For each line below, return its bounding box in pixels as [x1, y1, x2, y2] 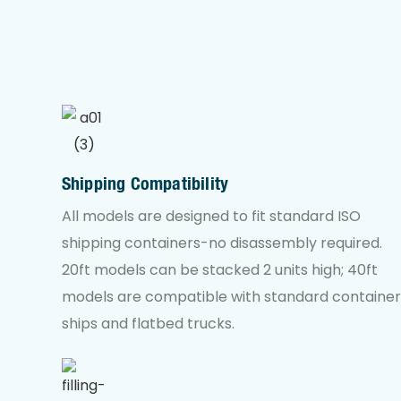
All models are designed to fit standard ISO [61, 205, 361, 226]
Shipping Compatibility [61, 173, 229, 194]
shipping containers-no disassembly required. [61, 232, 382, 253]
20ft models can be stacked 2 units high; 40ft [61, 259, 378, 280]
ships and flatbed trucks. [61, 312, 235, 334]
